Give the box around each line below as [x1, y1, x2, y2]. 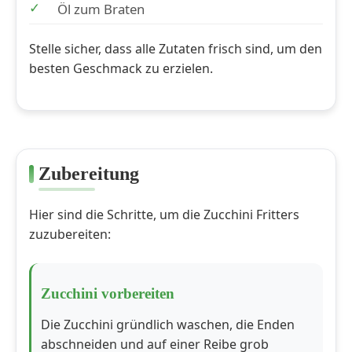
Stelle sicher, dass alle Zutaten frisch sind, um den [29, 40, 322, 58]
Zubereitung [38, 163, 139, 185]
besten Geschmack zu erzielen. [29, 60, 213, 78]
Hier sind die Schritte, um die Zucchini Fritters [29, 206, 299, 224]
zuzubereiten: [29, 225, 111, 244]
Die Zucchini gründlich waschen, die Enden [41, 316, 295, 334]
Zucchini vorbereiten [41, 285, 174, 302]
